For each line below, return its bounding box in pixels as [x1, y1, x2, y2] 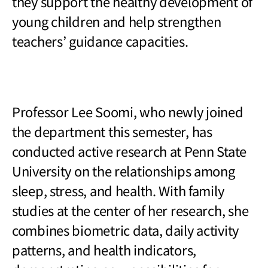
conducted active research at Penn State [12, 141, 247, 160]
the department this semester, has [12, 121, 212, 141]
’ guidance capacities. [62, 31, 188, 50]
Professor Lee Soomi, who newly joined [12, 101, 243, 121]
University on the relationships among [12, 160, 235, 180]
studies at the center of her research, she [12, 200, 249, 220]
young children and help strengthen [12, 11, 221, 31]
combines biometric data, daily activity [12, 220, 239, 239]
